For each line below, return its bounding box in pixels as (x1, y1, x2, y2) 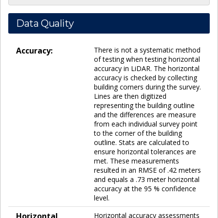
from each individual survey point (94, 119, 198, 128)
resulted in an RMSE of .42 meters (94, 165, 201, 175)
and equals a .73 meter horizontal (94, 174, 200, 184)
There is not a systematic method (94, 45, 200, 54)
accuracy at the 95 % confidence (94, 183, 196, 193)
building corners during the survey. (94, 82, 201, 91)
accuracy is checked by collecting (94, 73, 197, 82)
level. (94, 193, 109, 202)
